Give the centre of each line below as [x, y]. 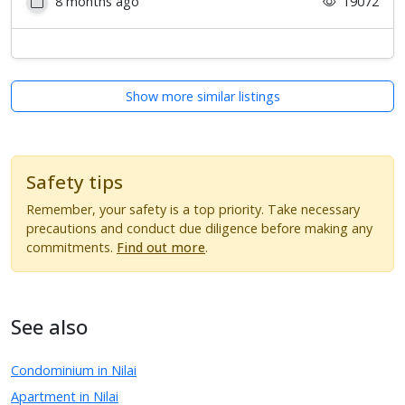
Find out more [161, 247]
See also [49, 326]
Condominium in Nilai [74, 370]
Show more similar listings [202, 96]
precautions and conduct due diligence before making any [199, 228]
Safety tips [75, 181]
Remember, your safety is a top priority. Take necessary [193, 209]
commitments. [71, 247]
